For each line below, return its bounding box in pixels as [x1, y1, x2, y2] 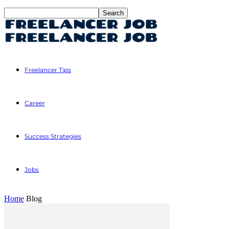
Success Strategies [25, 132, 81, 140]
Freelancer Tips [25, 65, 71, 74]
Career [25, 99, 45, 107]
